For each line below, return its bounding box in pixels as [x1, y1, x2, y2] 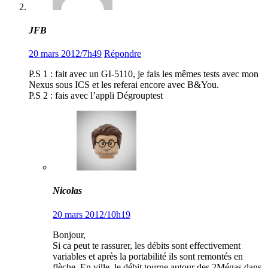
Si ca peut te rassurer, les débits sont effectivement [53, 240, 240, 251]
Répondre [104, 48, 141, 59]
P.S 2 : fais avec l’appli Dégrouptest [29, 90, 163, 101]
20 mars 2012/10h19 [53, 209, 130, 220]
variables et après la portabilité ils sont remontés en [53, 251, 243, 261]
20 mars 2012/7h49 [29, 48, 102, 59]
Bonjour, [53, 229, 86, 240]
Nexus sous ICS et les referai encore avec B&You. [29, 80, 219, 90]
